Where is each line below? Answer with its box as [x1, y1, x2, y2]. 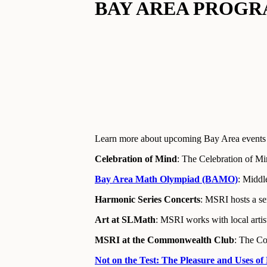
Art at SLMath [95, 215, 156, 225]
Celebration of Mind [95, 154, 177, 164]
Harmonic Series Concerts [95, 194, 200, 205]
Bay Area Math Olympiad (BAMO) [95, 174, 238, 185]
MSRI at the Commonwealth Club [95, 235, 234, 246]
